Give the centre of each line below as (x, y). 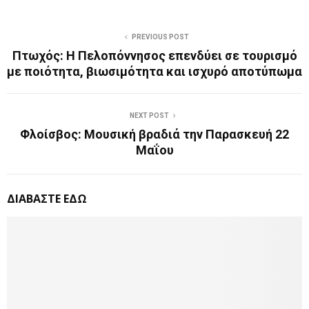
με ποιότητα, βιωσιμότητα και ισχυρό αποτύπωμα (154, 71)
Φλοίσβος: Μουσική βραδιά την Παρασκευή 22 (154, 134)
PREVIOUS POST (160, 37)
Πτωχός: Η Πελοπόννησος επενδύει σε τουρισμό (154, 55)
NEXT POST (149, 115)
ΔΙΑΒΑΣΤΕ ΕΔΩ (47, 198)
